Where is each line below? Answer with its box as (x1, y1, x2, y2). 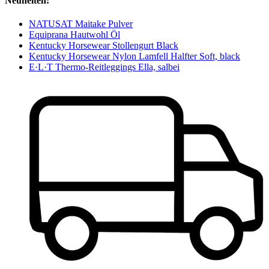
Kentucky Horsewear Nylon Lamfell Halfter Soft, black (29, 50, 240, 61)
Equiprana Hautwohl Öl (29, 29, 120, 40)
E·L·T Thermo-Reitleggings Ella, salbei (29, 61, 180, 72)
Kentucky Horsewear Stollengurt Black (29, 40, 178, 50)
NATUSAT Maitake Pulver (29, 18, 133, 29)
